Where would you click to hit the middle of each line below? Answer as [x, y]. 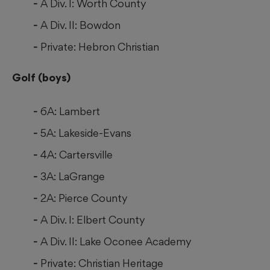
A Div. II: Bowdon [80, 25]
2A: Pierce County [84, 198]
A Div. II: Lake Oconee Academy [116, 242]
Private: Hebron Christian [100, 47]
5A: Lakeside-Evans [86, 133]
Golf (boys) [41, 78]
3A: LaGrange [73, 177]
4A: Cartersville [77, 155]
